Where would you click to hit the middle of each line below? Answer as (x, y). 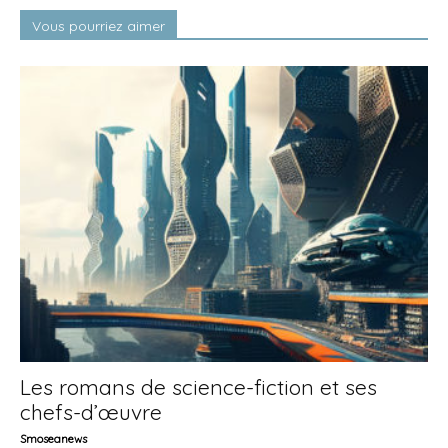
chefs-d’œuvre (91, 412)
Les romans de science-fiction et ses (198, 387)
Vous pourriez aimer (98, 26)
